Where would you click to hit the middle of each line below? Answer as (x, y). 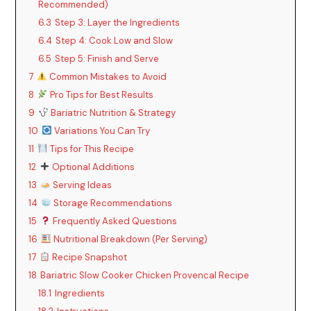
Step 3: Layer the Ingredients (118, 22)
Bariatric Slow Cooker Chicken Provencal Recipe (145, 275)
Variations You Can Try (101, 131)
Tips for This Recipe (91, 149)
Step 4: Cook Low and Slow (115, 40)
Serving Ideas (82, 185)
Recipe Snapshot (89, 257)
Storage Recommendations (112, 203)
